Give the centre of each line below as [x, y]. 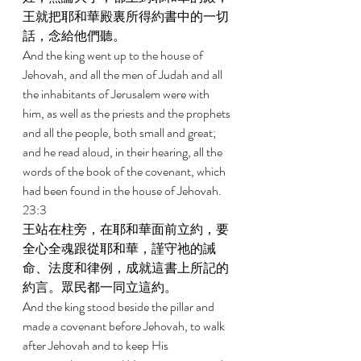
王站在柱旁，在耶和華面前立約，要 [126, 229]
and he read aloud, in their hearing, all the [124, 152]
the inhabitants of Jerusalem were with [117, 94]
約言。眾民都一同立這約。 [101, 287]
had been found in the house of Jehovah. [123, 191]
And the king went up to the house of [114, 55]
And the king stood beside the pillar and [120, 307]
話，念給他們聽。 [75, 36]
